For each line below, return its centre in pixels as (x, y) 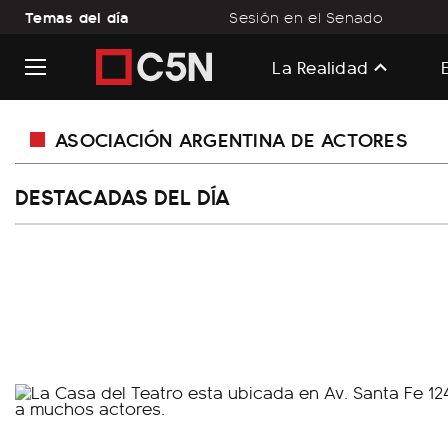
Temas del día (77, 16)
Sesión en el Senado (306, 17)
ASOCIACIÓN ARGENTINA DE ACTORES (231, 138)
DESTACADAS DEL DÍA (122, 196)
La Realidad (320, 66)
